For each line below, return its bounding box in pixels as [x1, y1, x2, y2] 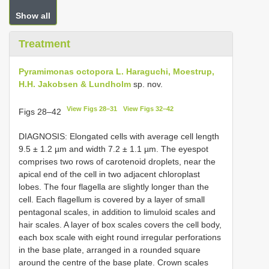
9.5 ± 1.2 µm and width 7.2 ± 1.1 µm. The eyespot [19, 144, 208, 154]
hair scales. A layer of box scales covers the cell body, [19, 219, 222, 229]
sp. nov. [131, 79, 163, 89]
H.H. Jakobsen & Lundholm [19, 79, 131, 89]
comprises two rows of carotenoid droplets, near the [19, 156, 216, 166]
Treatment [19, 38, 70, 50]
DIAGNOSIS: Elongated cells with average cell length [19, 131, 219, 141]
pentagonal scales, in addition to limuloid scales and [19, 207, 216, 217]
